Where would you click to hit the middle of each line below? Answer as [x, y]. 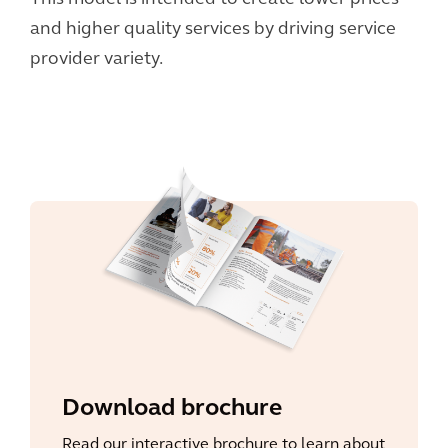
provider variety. [96, 59]
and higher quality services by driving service [213, 29]
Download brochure [172, 409]
